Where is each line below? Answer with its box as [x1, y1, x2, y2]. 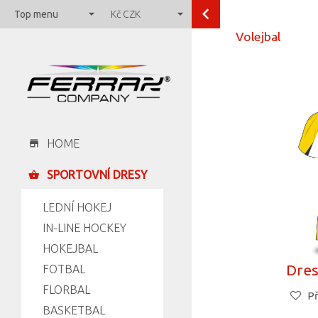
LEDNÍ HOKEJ [43, 201, 111, 214]
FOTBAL [43, 263, 85, 276]
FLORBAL [43, 283, 90, 297]
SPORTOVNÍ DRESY [47, 168, 148, 182]
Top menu [14, 9, 58, 20]
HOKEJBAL [43, 242, 98, 256]
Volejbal [236, 30, 281, 43]
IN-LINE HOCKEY [43, 221, 126, 235]
